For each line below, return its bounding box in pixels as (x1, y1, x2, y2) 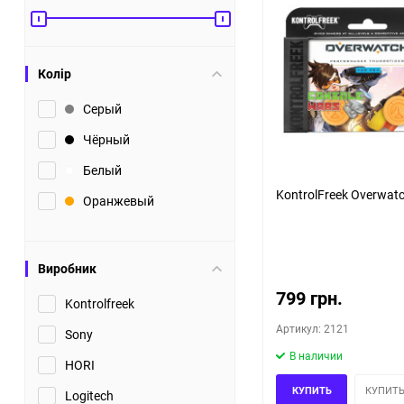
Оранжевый (83, 192, 154, 209)
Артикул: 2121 (276, 321, 349, 335)
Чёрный (83, 131, 130, 148)
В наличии (289, 348, 343, 363)
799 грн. (276, 286, 343, 310)
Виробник (38, 260, 96, 277)
